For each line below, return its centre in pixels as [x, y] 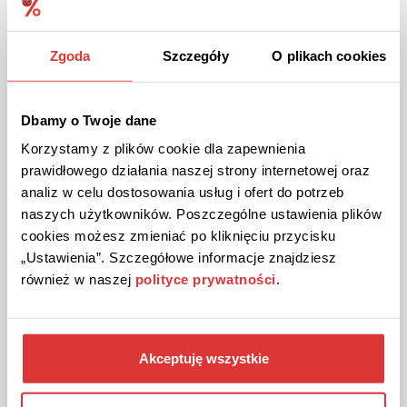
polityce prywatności [205, 279]
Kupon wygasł [212, 345]
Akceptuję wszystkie [203, 358]
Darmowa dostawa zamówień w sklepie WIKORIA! [194, 213]
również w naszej [78, 279]
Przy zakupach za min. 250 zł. [115, 236]
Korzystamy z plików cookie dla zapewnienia [163, 148]
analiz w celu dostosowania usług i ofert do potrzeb [183, 192]
